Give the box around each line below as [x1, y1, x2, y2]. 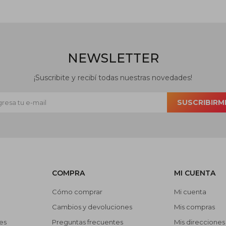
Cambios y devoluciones [52, 203, 133, 211]
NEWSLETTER [67, 50, 159, 66]
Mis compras [174, 203, 215, 211]
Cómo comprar [52, 188, 103, 196]
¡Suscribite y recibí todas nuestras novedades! [34, 73, 192, 82]
